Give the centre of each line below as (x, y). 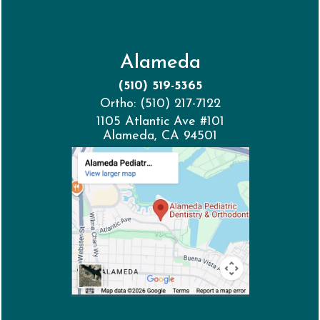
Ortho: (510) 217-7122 (160, 104)
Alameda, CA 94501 (160, 136)
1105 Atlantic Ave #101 (160, 122)
